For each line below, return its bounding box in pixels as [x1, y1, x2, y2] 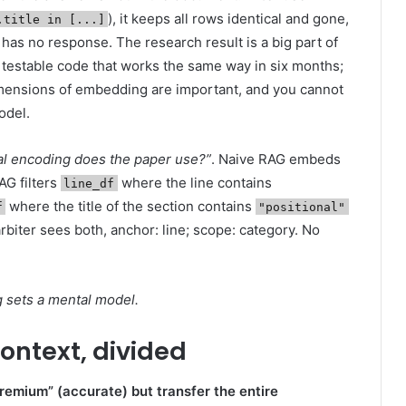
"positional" [258, 199, 346, 214]
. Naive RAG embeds [211, 150, 341, 168]
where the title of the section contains [5, 197, 256, 215]
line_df [63, 176, 115, 190]
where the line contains [117, 173, 272, 191]
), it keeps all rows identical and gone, [108, 9, 349, 27]
